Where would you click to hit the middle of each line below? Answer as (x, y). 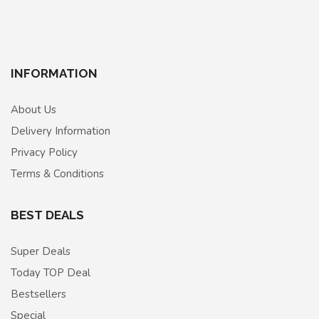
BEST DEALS (47, 215)
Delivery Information (61, 131)
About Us (33, 110)
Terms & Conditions (57, 174)
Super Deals (41, 252)
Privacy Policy (44, 153)
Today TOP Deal (51, 273)
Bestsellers (38, 294)
